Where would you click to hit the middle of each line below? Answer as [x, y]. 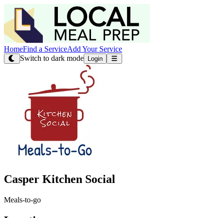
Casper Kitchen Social [60, 179]
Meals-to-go [22, 200]
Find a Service [45, 49]
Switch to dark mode [52, 58]
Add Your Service [95, 49]
